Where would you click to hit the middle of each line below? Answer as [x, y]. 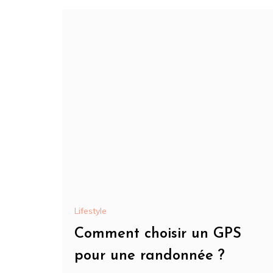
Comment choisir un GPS [158, 234]
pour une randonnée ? [150, 256]
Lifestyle [90, 211]
